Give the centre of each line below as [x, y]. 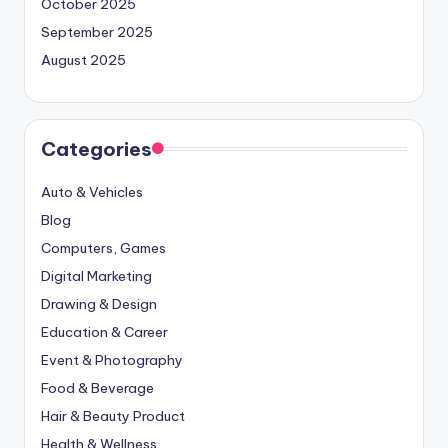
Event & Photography [112, 360]
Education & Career [104, 332]
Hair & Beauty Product [113, 416]
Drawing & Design [99, 304]
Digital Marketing [96, 276]
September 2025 [97, 32]
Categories [96, 149]
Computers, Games [103, 248]
